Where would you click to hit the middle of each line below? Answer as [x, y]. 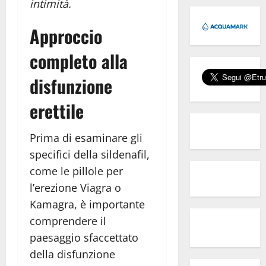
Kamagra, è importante [87, 205]
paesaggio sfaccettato [84, 238]
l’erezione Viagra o [75, 188]
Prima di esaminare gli [86, 138]
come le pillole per [76, 171]
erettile [57, 111]
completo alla [79, 61]
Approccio [66, 36]
